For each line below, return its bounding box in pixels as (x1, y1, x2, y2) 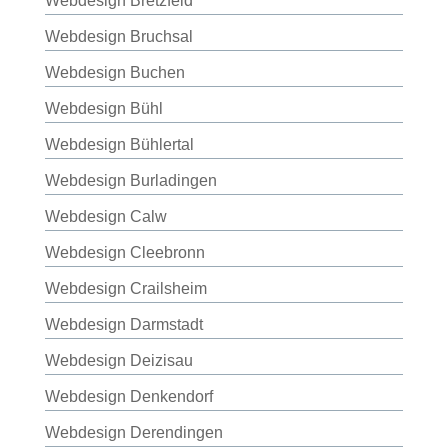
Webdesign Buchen (44, 64, 185, 81)
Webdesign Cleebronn (44, 244, 205, 261)
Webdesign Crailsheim (44, 280, 207, 297)
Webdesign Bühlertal (44, 136, 194, 153)
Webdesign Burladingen (44, 172, 217, 189)
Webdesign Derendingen (44, 424, 223, 441)
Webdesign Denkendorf (44, 388, 213, 405)
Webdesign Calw (44, 208, 167, 225)
